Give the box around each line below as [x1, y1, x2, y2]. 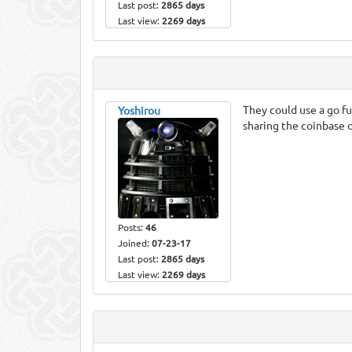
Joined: [118, 236, 152, 249]
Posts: [118, 221, 145, 233]
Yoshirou [118, 103, 160, 117]
